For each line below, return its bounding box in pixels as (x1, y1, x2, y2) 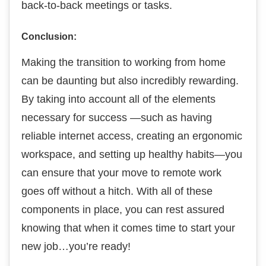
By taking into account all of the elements (21, 93, 216, 105)
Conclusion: (21, 31, 77, 42)
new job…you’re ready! (21, 240, 131, 252)
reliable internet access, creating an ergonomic (21, 130, 242, 142)
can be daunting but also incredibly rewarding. (21, 75, 239, 87)
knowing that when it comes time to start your (21, 222, 235, 234)
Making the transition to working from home (21, 56, 226, 68)
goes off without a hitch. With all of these (21, 185, 213, 197)
